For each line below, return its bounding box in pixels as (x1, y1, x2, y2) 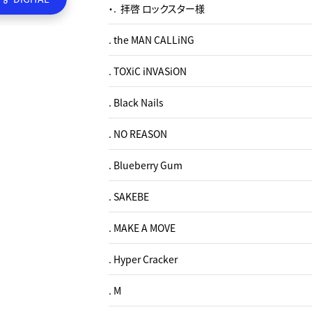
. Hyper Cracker (109, 252, 178, 266)
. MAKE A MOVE (109, 221, 175, 235)
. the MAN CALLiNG (109, 33, 194, 47)
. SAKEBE (109, 189, 149, 203)
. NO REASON (109, 127, 167, 141)
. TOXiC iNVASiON (109, 64, 187, 78)
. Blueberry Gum (109, 158, 182, 172)
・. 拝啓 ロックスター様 (109, 1, 205, 15)
